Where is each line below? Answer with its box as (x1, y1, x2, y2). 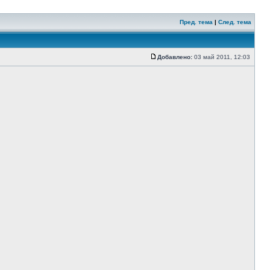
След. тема (218, 19, 251, 25)
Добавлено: (157, 54, 192, 60)
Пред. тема (180, 19, 213, 25)
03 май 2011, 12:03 (192, 54, 252, 60)
